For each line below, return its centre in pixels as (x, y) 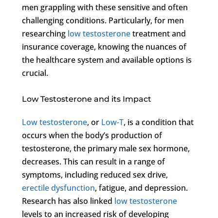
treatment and (158, 33)
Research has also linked (68, 201)
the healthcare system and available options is (107, 60)
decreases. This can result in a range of (93, 161)
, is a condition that (158, 122)
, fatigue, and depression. (141, 188)
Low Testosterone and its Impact (86, 99)
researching (45, 33)
